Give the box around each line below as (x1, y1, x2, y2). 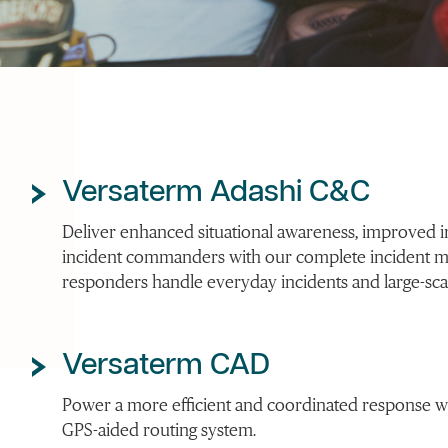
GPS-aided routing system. (62, 420, 257, 441)
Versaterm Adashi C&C (62, 177, 371, 209)
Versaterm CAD (62, 350, 271, 382)
